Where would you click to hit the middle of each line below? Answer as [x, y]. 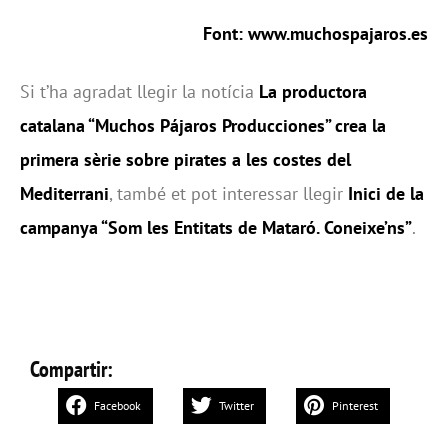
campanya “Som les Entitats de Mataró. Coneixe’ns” [216, 228]
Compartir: [71, 368]
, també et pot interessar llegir [228, 194]
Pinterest [355, 405]
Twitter [236, 405]
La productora [313, 92]
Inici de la [386, 194]
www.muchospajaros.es [338, 34]
